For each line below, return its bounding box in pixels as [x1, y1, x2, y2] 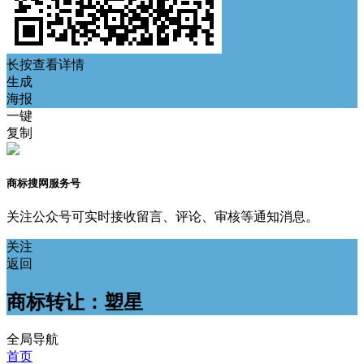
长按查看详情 [6, 58, 84, 71]
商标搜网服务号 [6, 177, 80, 190]
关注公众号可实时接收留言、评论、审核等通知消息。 [6, 210, 318, 224]
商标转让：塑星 [6, 292, 143, 314]
